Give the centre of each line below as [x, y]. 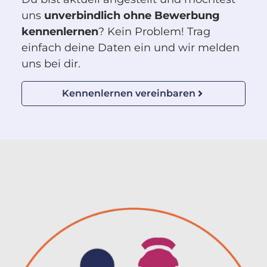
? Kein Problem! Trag [154, 32]
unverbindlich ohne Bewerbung [132, 16]
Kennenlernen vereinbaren [129, 93]
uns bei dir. [51, 64]
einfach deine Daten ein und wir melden [130, 48]
